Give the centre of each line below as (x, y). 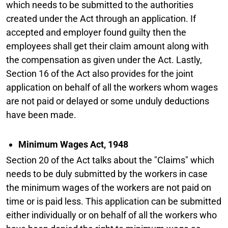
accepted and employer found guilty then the (96, 32)
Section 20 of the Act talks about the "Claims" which (110, 160)
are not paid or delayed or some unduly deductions (108, 101)
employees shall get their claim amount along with (107, 46)
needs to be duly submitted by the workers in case (107, 174)
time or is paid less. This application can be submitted (114, 201)
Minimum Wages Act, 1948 (73, 144)
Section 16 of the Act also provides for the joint (100, 73)
